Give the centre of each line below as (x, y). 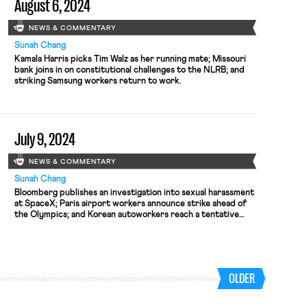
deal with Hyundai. (51, 225)
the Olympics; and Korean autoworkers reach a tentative (126, 214)
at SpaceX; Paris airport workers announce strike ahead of (130, 204)
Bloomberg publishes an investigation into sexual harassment (134, 193)
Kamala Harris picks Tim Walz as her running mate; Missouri (130, 59)
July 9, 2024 (45, 139)
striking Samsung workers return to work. (98, 81)
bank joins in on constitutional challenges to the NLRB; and (129, 70)
